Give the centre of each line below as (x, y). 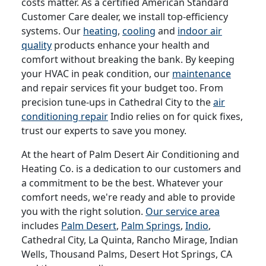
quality (37, 45)
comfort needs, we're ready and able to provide (128, 197)
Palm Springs (151, 226)
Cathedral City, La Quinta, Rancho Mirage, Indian (130, 240)
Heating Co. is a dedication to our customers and (131, 169)
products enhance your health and (131, 45)
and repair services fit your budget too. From (122, 88)
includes (41, 226)
